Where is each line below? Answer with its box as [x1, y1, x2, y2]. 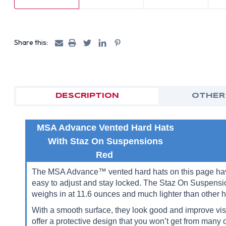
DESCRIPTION [55, 92, 119, 99]
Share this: [14, 38, 48, 47]
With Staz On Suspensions [48, 136, 163, 146]
